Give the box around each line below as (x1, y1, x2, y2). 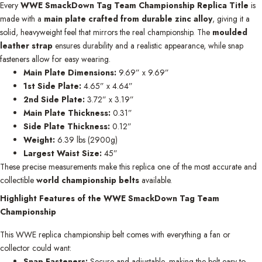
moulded (212, 26, 247, 38)
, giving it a (212, 12, 250, 25)
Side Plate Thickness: (23, 120, 110, 132)
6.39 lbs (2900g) (55, 133, 118, 146)
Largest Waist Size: (23, 147, 102, 159)
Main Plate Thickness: (23, 106, 111, 119)
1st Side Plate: (23, 80, 81, 92)
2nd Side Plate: (23, 93, 85, 105)
